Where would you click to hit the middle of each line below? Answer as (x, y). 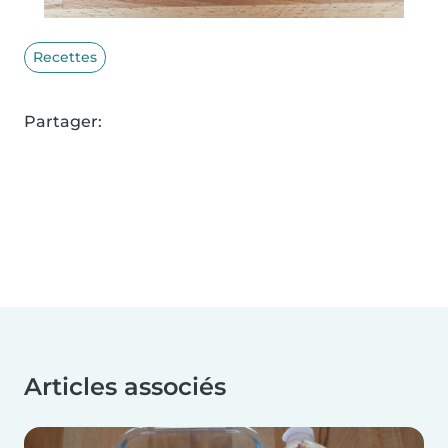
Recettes (65, 57)
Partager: (63, 121)
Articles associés (125, 386)
